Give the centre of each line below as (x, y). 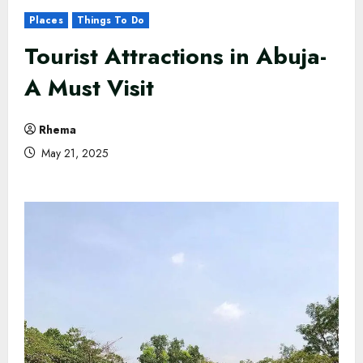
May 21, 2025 (73, 153)
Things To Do (110, 20)
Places (46, 20)
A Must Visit (89, 88)
